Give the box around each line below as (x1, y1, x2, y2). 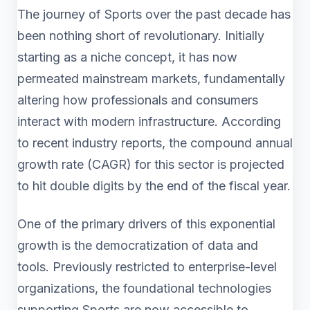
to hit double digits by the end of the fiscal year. (17, 179, 291, 193)
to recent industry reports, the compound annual (17, 136, 293, 150)
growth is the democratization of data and (17, 238, 258, 253)
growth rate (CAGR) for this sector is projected (17, 157, 284, 172)
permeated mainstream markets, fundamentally (17, 71, 285, 86)
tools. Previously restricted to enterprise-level (17, 259, 277, 274)
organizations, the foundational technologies (17, 281, 271, 295)
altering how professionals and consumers (17, 93, 258, 107)
